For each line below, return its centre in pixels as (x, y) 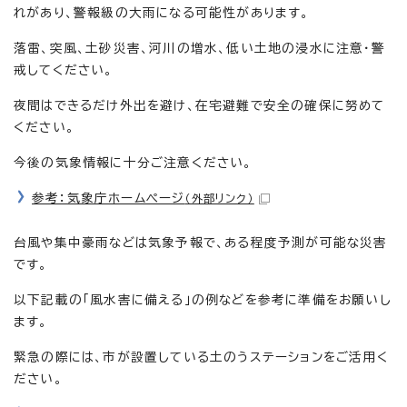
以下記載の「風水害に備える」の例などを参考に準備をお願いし (203, 299)
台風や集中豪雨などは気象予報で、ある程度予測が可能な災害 (201, 242)
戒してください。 (64, 69)
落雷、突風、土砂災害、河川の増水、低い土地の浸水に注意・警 (199, 48)
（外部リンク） (219, 198)
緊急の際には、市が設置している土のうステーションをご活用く (201, 357)
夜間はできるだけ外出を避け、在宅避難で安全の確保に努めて (199, 105)
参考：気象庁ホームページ (109, 198)
